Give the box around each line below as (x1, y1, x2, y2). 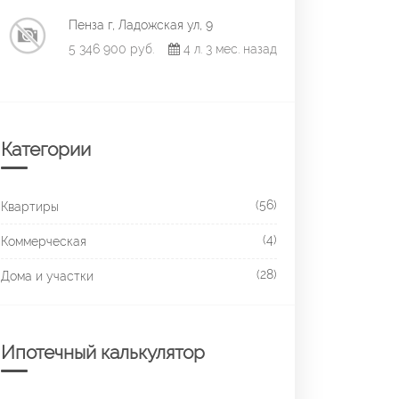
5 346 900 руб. (69, 41, 154, 56)
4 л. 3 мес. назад (180, 41, 277, 56)
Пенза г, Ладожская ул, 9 (69, 17, 213, 32)
